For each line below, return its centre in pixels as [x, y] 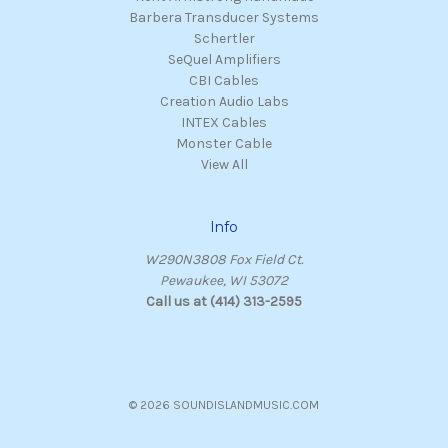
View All [224, 165]
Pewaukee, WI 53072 [224, 281]
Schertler [224, 39]
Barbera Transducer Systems [224, 18]
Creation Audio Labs [224, 102]
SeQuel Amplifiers [224, 60]
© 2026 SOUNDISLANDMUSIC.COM [224, 405]
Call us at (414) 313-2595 [224, 302]
